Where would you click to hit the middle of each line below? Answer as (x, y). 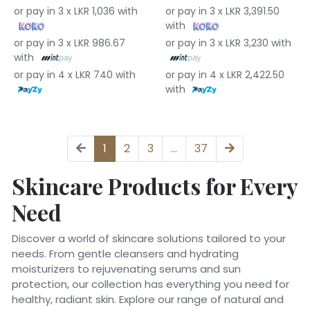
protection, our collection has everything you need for (151, 284)
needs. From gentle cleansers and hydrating (125, 253)
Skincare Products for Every (155, 185)
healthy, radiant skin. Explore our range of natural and (148, 299)
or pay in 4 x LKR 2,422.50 (225, 74)
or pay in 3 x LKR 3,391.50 (222, 11)
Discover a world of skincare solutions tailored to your (149, 238)
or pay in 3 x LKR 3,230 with (228, 43)
